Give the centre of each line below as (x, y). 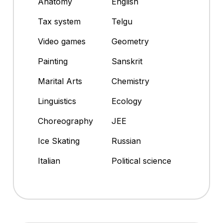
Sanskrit (127, 61)
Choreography (65, 121)
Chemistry (130, 81)
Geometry (130, 41)
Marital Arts (60, 81)
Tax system (59, 21)
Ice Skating (59, 141)
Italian (49, 161)
